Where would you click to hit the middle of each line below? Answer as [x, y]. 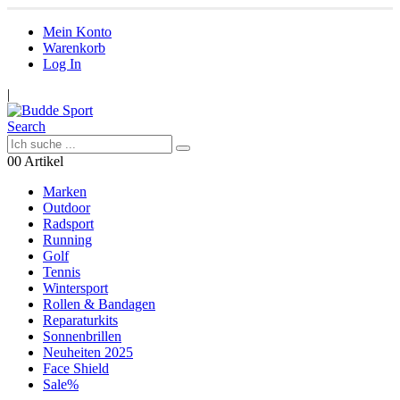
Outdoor [67, 208]
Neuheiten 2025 [88, 352]
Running [67, 240]
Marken [65, 192]
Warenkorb [74, 48]
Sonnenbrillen [82, 336]
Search [26, 126]
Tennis [62, 272]
